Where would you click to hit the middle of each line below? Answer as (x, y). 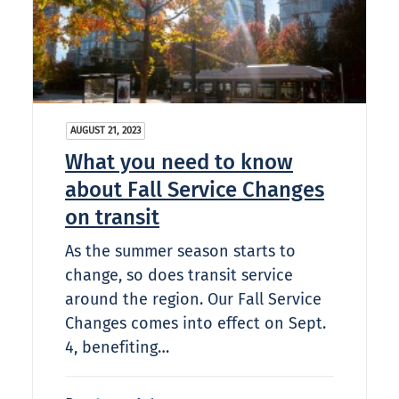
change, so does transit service (179, 276)
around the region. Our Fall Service (193, 300)
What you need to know (179, 163)
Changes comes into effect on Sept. (195, 324)
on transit (112, 218)
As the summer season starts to (180, 252)
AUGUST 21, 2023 (106, 131)
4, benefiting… (117, 348)
